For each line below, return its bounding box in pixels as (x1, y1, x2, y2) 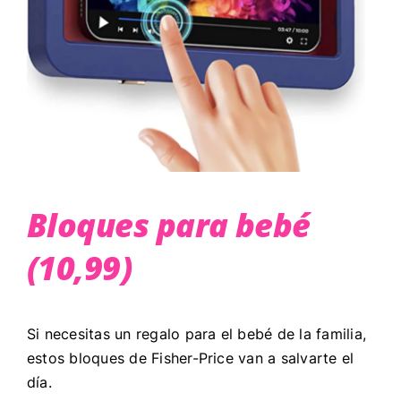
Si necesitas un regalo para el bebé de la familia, (26, 324, 366, 343)
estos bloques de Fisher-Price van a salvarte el (26, 348, 354, 367)
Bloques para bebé (26, 202, 311, 247)
